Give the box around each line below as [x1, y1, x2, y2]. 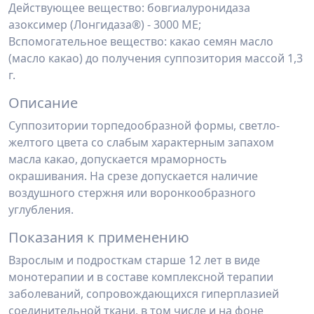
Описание [8, 93, 78, 112]
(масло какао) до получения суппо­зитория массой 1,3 [8, 50, 303, 66]
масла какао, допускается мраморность [8, 151, 227, 167]
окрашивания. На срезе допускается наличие [8, 168, 258, 184]
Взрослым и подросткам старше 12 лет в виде [8, 252, 260, 268]
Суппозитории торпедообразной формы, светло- [8, 118, 280, 133]
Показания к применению [8, 228, 189, 247]
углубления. [8, 202, 74, 217]
